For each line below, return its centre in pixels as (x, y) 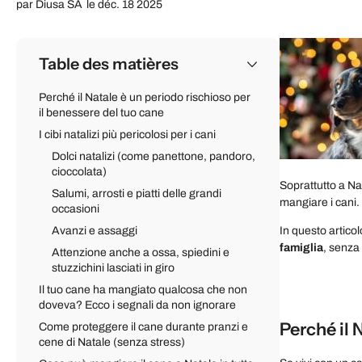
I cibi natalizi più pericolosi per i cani (127, 135)
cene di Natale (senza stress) (112, 343)
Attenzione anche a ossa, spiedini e (141, 253)
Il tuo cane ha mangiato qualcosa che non (143, 290)
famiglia (301, 248)
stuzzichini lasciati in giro (113, 268)
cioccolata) (79, 172)
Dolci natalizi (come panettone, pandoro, (154, 157)
